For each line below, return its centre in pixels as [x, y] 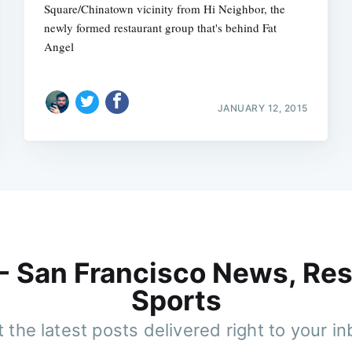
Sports [176, 300]
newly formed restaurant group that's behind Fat [161, 27]
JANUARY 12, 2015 [262, 108]
